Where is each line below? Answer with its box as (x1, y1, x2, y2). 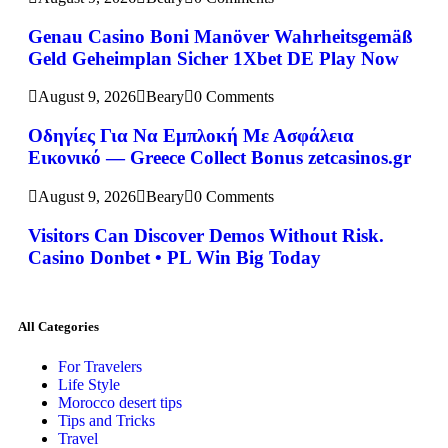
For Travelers (58, 357, 142, 375)
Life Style (58, 375, 120, 393)
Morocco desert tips (58, 393, 182, 411)
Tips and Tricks (58, 411, 155, 429)
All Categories (18, 319, 99, 335)
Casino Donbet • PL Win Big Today (28, 246, 321, 268)
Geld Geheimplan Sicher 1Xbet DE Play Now (28, 47, 399, 69)
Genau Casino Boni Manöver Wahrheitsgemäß (28, 25, 413, 47)
